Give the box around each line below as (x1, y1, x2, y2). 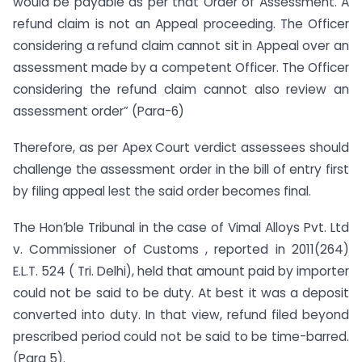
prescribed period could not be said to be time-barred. (13, 327, 349, 345)
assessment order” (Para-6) (13, 102, 184, 120)
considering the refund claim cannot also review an (13, 80, 349, 98)
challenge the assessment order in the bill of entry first (13, 160, 349, 178)
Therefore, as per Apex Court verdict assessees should (13, 138, 349, 156)
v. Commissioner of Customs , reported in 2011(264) (13, 240, 349, 258)
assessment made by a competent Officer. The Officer (13, 58, 349, 76)
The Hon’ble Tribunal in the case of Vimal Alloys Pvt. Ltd (13, 218, 349, 236)
